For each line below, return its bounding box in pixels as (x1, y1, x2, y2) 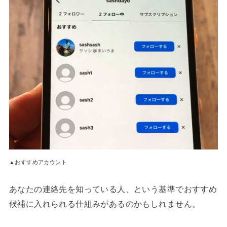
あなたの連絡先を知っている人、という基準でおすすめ (9, 184, 217, 194)
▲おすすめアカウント (9, 159, 67, 165)
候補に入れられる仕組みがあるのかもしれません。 (9, 199, 201, 208)
